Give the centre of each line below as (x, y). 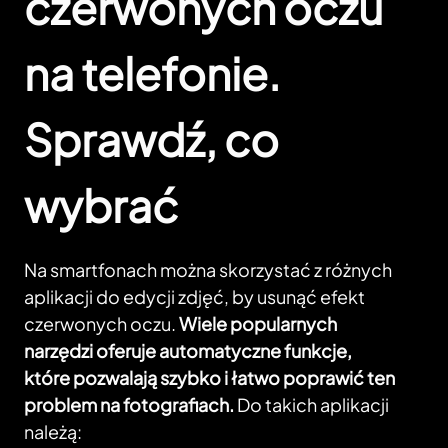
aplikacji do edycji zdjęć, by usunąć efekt (194, 297)
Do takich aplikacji (311, 405)
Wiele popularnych (258, 324)
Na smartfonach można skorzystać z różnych (208, 270)
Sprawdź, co (151, 139)
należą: (53, 432)
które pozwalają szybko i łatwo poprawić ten (209, 378)
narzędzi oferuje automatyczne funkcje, (188, 351)
